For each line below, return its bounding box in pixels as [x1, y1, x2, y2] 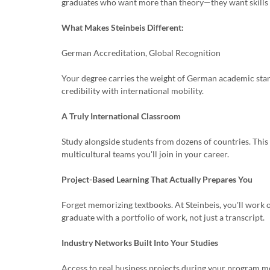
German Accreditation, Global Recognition [61, 48, 221, 58]
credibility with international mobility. [61, 86, 204, 96]
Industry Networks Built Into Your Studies [61, 237, 218, 248]
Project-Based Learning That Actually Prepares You [61, 174, 253, 184]
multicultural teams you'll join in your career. [61, 149, 229, 159]
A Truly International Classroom [61, 111, 181, 121]
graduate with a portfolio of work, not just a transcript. [61, 212, 265, 222]
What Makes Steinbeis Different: [61, 22, 184, 33]
